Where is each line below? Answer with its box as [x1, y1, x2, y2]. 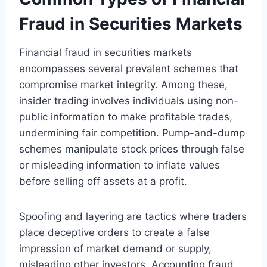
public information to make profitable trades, [19, 110, 232, 123]
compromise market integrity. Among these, [19, 78, 228, 91]
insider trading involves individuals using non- [19, 94, 238, 107]
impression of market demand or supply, [19, 242, 212, 254]
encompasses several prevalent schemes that [19, 62, 238, 74]
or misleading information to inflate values [19, 159, 220, 171]
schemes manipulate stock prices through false [19, 142, 244, 155]
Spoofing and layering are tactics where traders [19, 210, 247, 222]
